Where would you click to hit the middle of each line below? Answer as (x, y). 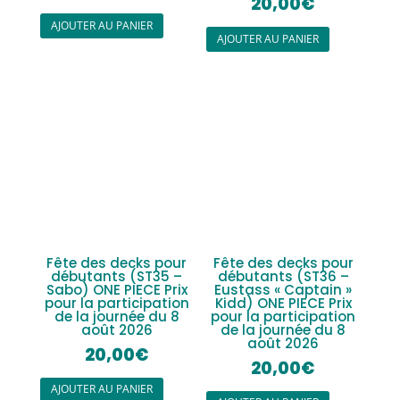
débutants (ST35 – (117, 277)
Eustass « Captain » (283, 290)
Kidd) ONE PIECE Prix (283, 304)
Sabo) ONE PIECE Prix (117, 290)
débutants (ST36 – (283, 277)
